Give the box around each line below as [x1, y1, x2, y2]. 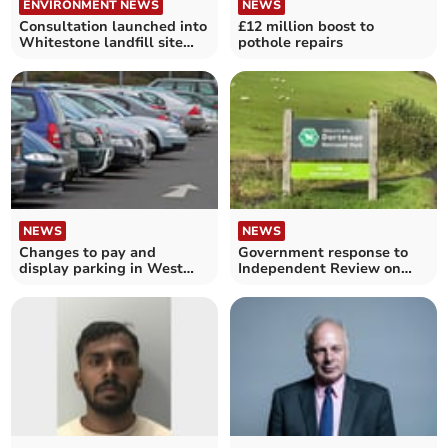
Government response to [238, 243, 408, 263]
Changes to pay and [19, 243, 157, 263]
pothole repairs [238, 32, 343, 52]
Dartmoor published [238, 275, 377, 295]
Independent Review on [238, 259, 401, 279]
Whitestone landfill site [19, 32, 184, 52]
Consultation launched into [19, 16, 208, 36]
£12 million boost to [238, 16, 374, 36]
